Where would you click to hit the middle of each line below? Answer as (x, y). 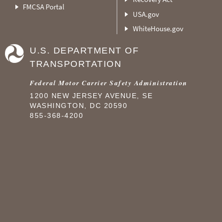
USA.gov (146, 14)
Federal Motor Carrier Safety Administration (109, 82)
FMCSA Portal (44, 7)
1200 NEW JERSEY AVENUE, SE (91, 96)
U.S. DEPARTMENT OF (84, 51)
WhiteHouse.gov (158, 29)
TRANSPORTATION (76, 64)
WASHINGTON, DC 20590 (79, 106)
